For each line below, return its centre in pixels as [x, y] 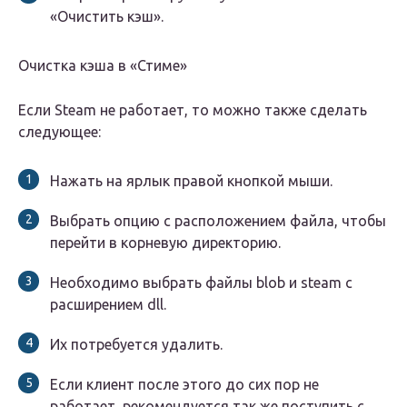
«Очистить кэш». [107, 17]
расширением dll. [108, 305]
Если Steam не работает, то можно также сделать [193, 110]
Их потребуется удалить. [136, 345]
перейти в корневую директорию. [165, 243]
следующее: [60, 132]
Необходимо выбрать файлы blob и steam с [201, 283]
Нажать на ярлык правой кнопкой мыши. [191, 181]
